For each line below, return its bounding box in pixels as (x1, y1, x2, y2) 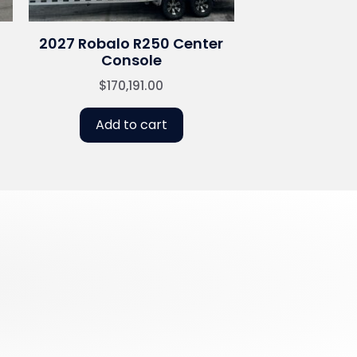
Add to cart (95, 116, 167, 135)
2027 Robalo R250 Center (39, 33, 224, 54)
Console (100, 50, 162, 71)
